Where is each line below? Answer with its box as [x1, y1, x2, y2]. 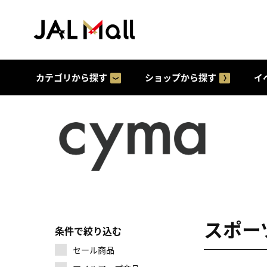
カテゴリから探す [36, 71, 107, 83]
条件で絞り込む [55, 223, 122, 238]
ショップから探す [145, 71, 216, 83]
